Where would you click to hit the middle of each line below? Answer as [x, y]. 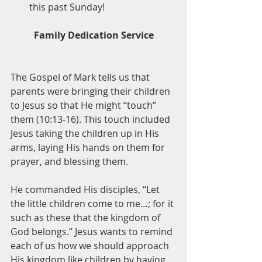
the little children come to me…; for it [93, 204]
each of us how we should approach [91, 246]
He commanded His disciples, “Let [86, 190]
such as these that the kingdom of [87, 218]
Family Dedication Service [94, 35]
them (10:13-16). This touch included [92, 120]
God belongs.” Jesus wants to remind [93, 232]
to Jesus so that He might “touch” [85, 106]
